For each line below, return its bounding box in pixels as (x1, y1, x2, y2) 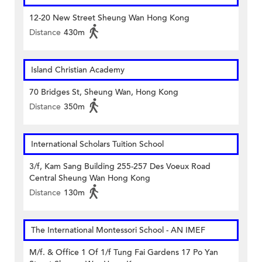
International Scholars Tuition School (31, 139, 164, 150)
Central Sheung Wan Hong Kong (29, 173, 150, 184)
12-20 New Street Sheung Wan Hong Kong (29, 12, 189, 24)
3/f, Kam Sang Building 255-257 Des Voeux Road (29, 161, 211, 173)
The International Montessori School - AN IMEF (31, 225, 205, 236)
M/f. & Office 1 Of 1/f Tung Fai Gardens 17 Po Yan (29, 247, 218, 258)
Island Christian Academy (31, 64, 125, 76)
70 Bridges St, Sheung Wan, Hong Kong (29, 87, 178, 98)
